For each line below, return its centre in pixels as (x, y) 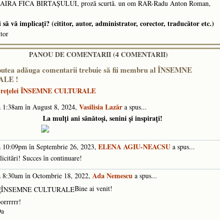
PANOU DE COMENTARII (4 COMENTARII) (98, 55)
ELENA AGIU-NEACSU (134, 147)
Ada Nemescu (112, 176)
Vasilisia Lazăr (101, 107)
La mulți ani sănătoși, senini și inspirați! (103, 118)
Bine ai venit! (94, 189)
